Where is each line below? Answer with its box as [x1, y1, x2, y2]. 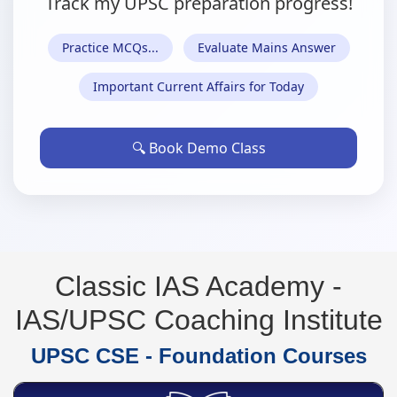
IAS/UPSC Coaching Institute [14, 304, 383, 337]
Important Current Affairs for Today [93, 78, 304, 96]
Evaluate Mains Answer [197, 39, 336, 57]
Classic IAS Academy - [55, 270, 342, 303]
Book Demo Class [148, 138, 266, 159]
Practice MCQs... [61, 39, 159, 57]
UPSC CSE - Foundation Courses [30, 344, 367, 369]
